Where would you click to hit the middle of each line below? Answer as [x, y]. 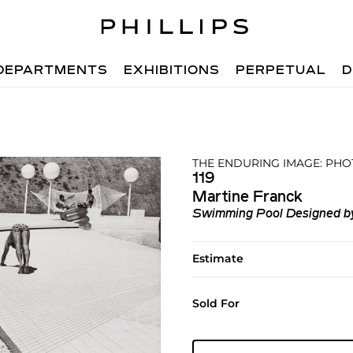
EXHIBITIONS [172, 71]
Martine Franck [247, 198]
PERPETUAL [281, 71]
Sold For [216, 303]
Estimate [217, 258]
